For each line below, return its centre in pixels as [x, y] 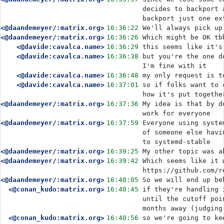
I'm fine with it [174, 66]
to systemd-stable [176, 142]
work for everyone [176, 113]
